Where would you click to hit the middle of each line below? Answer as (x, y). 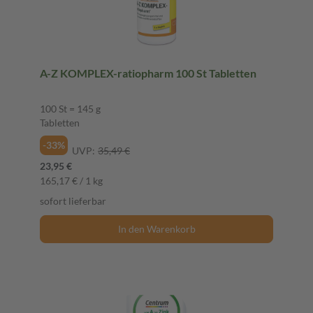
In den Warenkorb (156, 228)
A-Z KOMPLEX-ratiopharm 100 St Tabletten (216, 73)
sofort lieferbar (73, 201)
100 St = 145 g (70, 108)
